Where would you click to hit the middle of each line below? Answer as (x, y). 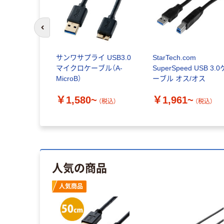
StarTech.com (174, 58)
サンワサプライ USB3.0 (93, 58)
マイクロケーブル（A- (89, 68)
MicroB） (68, 79)
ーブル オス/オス (179, 79)
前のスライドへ (64, 32)
